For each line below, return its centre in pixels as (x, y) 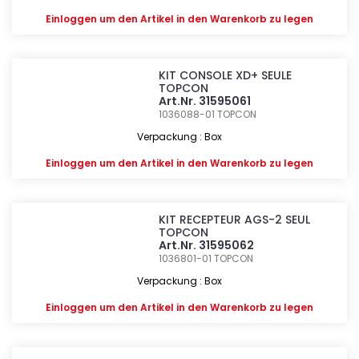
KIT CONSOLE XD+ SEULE (226, 75)
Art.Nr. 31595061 (205, 101)
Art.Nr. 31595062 (207, 245)
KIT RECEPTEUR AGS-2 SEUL (235, 220)
